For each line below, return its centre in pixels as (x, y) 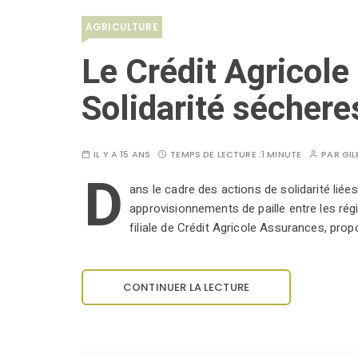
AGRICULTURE (122, 27)
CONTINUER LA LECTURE (186, 288)
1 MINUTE (281, 155)
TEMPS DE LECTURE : (216, 155)
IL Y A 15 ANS (122, 155)
